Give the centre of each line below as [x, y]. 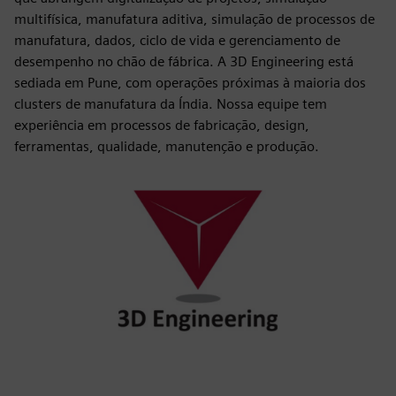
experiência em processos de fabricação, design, [162, 125]
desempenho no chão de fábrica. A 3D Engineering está [184, 61]
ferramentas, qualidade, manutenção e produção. [167, 146]
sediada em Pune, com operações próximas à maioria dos [190, 83]
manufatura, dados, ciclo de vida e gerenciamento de [177, 40]
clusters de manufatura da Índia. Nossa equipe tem [171, 104]
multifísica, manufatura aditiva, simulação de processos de [194, 19]
